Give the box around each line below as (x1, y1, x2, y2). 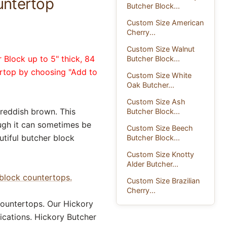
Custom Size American (127, 18, 204, 27)
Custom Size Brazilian (127, 176, 200, 185)
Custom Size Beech (127, 123, 194, 132)
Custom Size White (127, 70, 192, 80)
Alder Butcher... (127, 159, 179, 168)
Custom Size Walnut (127, 44, 195, 53)
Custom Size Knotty (127, 149, 195, 159)
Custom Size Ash (127, 97, 186, 106)
